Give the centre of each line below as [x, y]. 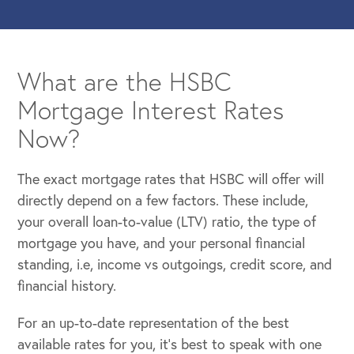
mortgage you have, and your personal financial [162, 243]
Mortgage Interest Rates [151, 110]
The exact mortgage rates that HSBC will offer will [171, 179]
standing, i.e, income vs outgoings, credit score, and [175, 264]
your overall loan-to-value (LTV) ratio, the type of [167, 222]
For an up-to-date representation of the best [154, 323]
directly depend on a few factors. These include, [163, 200]
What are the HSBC [125, 82]
